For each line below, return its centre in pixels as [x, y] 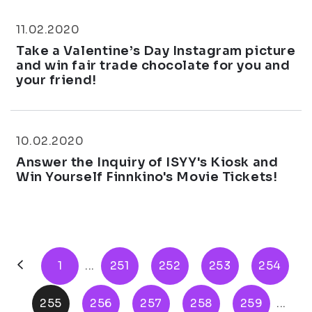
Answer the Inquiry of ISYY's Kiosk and [147, 162]
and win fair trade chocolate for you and [153, 65]
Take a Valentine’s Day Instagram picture [156, 51]
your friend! [56, 80]
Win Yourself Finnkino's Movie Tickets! [147, 177]
